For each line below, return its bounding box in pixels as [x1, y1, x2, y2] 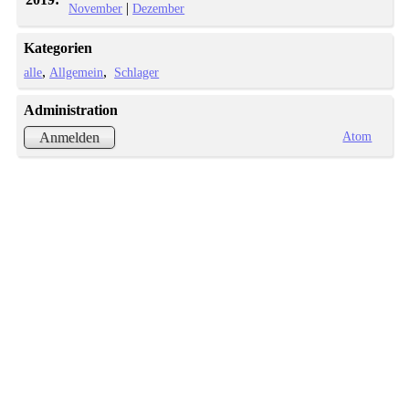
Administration [24, 102, 119, 119]
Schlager [114, 65, 160, 80]
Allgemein [49, 65, 104, 80]
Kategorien [24, 40, 93, 57]
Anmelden [39, 129, 100, 145]
